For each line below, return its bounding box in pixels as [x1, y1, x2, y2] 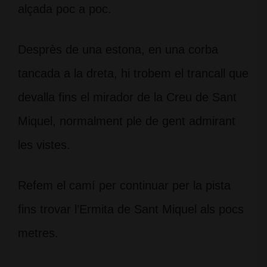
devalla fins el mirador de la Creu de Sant [18, 91, 237, 104]
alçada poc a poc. [18, 2, 111, 15]
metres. [18, 226, 58, 240]
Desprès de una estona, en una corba [18, 43, 218, 56]
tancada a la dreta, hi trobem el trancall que [18, 67, 249, 80]
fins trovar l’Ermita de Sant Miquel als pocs [18, 203, 244, 216]
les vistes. [18, 138, 70, 151]
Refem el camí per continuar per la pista [18, 179, 231, 192]
